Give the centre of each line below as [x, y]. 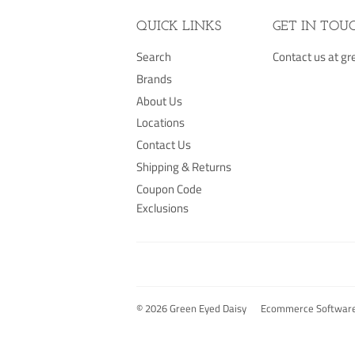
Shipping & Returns [184, 166]
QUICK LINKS [179, 27]
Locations [160, 123]
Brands [154, 78]
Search [154, 57]
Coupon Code [169, 189]
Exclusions [162, 208]
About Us [159, 101]
